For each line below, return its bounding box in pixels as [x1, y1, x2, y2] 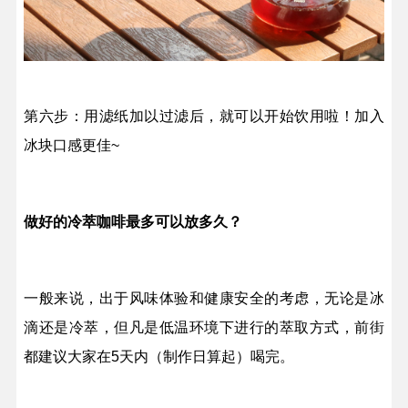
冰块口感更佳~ [24, 137, 120, 153]
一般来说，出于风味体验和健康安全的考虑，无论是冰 [24, 290, 384, 306]
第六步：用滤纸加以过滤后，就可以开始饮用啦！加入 [24, 107, 384, 124]
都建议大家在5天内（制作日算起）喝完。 [24, 348, 295, 364]
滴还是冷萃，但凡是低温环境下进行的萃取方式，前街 [24, 319, 384, 335]
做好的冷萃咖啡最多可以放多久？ [24, 213, 243, 229]
